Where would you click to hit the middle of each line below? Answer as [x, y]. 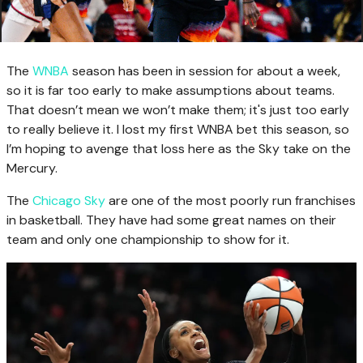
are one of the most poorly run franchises [231, 200]
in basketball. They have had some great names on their [171, 220]
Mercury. [32, 168]
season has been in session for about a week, [205, 70]
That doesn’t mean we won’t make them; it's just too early [178, 109]
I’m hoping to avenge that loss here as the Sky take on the [179, 148]
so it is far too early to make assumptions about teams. [171, 90]
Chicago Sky [69, 200]
